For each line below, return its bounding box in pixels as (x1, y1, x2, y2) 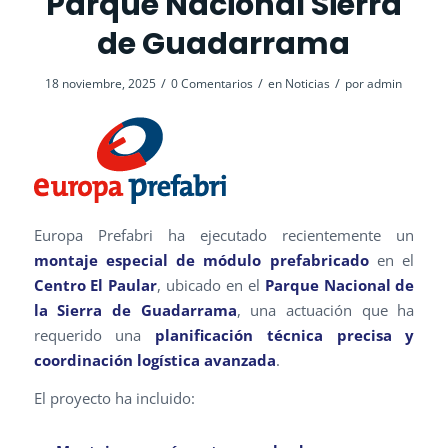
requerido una (33, 325, 156, 346)
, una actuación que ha (236, 300, 415, 321)
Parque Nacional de (264, 275, 415, 296)
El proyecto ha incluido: (33, 388, 195, 409)
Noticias (285, 74, 331, 92)
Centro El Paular (33, 275, 158, 296)
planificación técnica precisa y (155, 325, 415, 346)
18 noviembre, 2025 (45, 74, 157, 92)
